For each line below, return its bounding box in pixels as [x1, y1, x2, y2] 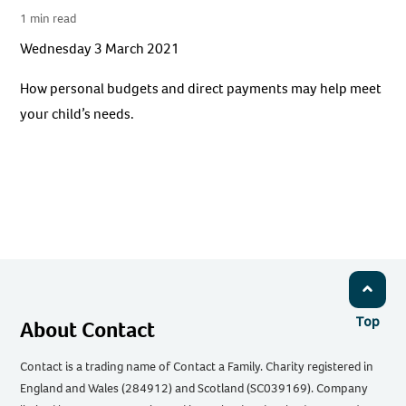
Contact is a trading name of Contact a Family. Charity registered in [20, 358, 374, 376]
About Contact [20, 315, 156, 345]
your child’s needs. [20, 104, 135, 124]
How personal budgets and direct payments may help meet [20, 79, 382, 99]
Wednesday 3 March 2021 [20, 39, 180, 59]
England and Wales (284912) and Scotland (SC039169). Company [20, 380, 369, 398]
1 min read [20, 9, 77, 27]
